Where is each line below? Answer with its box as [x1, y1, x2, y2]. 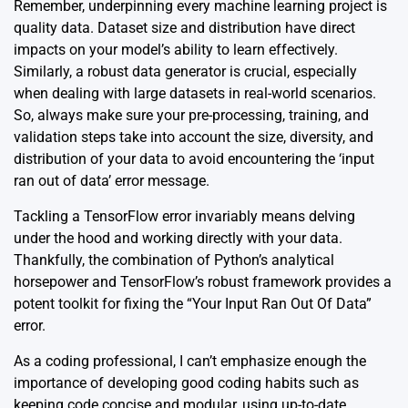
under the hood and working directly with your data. [14, 229, 342, 247]
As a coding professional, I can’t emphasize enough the [14, 352, 366, 370]
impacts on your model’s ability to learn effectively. [14, 40, 338, 58]
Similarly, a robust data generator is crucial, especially [14, 62, 357, 80]
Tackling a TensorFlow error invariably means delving [14, 207, 355, 225]
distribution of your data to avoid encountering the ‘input [14, 149, 374, 168]
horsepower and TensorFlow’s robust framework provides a [14, 272, 392, 291]
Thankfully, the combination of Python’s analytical [14, 250, 334, 269]
